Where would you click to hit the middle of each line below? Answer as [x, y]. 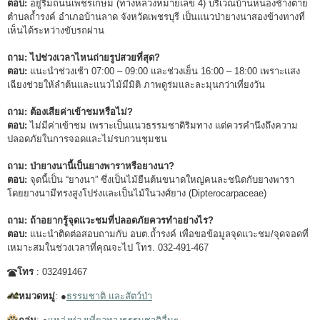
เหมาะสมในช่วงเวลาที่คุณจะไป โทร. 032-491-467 [108, 247]
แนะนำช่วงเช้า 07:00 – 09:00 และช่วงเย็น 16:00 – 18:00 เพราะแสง [164, 71]
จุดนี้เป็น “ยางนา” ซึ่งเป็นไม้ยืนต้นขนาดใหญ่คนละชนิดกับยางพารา [161, 179]
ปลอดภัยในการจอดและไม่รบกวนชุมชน [87, 139]
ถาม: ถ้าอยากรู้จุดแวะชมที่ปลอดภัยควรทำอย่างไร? [110, 220]
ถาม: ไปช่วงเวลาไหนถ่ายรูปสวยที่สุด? [84, 57]
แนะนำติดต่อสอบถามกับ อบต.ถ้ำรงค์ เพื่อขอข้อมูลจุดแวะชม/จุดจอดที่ [168, 234]
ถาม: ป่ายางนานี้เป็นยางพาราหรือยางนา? [91, 166]
